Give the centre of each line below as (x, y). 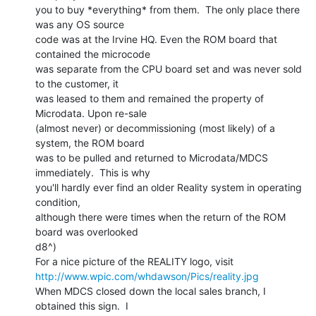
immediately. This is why (93, 172)
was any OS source (80, 24)
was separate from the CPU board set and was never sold (169, 68)
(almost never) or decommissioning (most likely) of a (155, 128)
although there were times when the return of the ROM (160, 217)
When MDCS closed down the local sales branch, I (151, 291)
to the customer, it (77, 83)
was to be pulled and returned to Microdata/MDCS (152, 157)
